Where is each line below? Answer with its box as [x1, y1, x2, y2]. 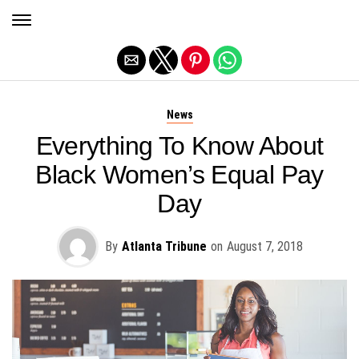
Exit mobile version [121, 10, 238, 26]
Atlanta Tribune [121, 239, 207, 254]
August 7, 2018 [226, 239, 303, 254]
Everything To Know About [35, 131, 324, 160]
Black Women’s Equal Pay [35, 160, 324, 189]
